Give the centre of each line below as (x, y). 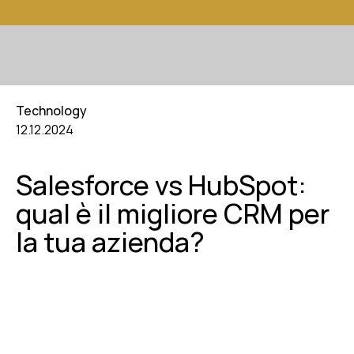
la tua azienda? (110, 242)
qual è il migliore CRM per (173, 213)
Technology (51, 111)
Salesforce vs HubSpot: (161, 185)
